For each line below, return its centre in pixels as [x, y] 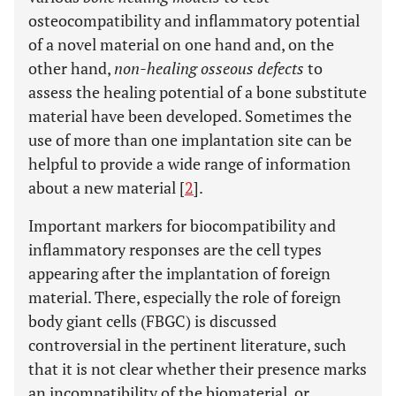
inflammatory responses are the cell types [175, 249]
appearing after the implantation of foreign [179, 273]
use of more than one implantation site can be [190, 140]
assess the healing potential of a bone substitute [198, 92]
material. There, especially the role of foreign [185, 297]
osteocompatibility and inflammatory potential [194, 20]
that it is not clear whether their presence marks [198, 369]
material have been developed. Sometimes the [190, 116]
